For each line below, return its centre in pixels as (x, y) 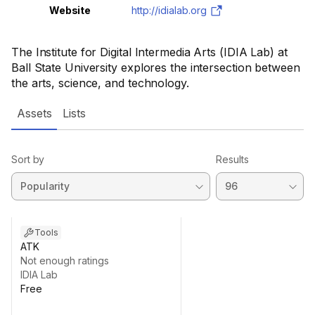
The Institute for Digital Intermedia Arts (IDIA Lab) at (149, 52)
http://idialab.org (169, 10)
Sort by (28, 159)
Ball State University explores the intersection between (156, 67)
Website (70, 10)
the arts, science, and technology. (100, 83)
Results (232, 159)
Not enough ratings (65, 261)
